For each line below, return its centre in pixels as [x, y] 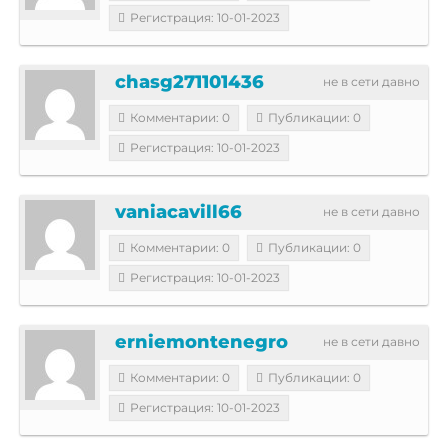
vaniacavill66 [178, 211]
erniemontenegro [201, 341]
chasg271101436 [189, 81]
